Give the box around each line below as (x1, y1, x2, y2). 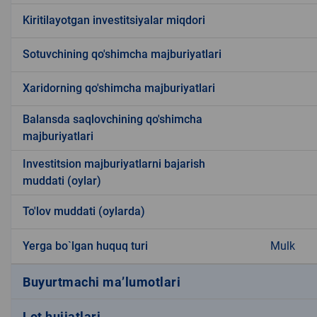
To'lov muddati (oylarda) (23, 204, 145, 219)
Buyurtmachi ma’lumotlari (23, 274, 180, 289)
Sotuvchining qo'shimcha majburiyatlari (23, 47, 221, 62)
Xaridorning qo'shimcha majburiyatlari (23, 81, 215, 96)
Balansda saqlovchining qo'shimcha (23, 113, 202, 127)
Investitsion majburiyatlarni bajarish (23, 157, 205, 171)
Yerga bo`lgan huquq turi (23, 239, 148, 253)
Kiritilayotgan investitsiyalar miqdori (23, 13, 205, 28)
